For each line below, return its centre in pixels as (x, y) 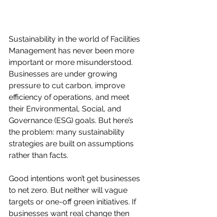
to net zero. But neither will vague (69, 190)
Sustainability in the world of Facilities (75, 39)
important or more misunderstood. (72, 62)
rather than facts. (39, 155)
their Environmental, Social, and (66, 109)
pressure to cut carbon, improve (68, 86)
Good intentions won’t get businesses (75, 179)
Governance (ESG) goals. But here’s (72, 121)
